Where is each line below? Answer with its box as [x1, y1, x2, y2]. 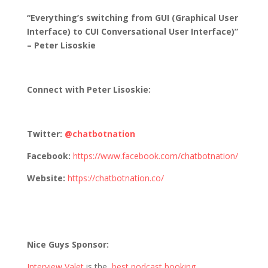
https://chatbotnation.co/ [67, 172, 164, 184]
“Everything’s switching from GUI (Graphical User [26, 12, 238, 23]
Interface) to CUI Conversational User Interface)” [26, 26, 238, 37]
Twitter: [26, 128, 62, 139]
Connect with [26, 84, 84, 95]
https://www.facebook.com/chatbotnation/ [72, 150, 238, 162]
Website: [26, 172, 65, 184]
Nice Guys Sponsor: [26, 239, 109, 250]
